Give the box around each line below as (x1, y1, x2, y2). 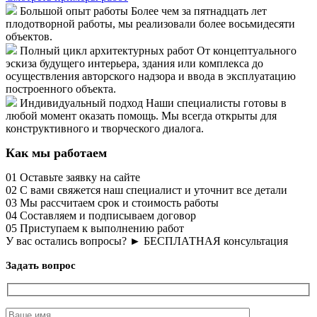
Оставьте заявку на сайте (20, 171, 140, 184)
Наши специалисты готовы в (146, 97, 287, 110)
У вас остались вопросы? (6, 235, 127, 248)
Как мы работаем (6, 146, 107, 161)
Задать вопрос (6, 258, 76, 271)
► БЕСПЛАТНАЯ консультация (129, 235, 288, 248)
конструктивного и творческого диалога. (6, 122, 204, 135)
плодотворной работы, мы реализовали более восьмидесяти (6, 18, 295, 30)
